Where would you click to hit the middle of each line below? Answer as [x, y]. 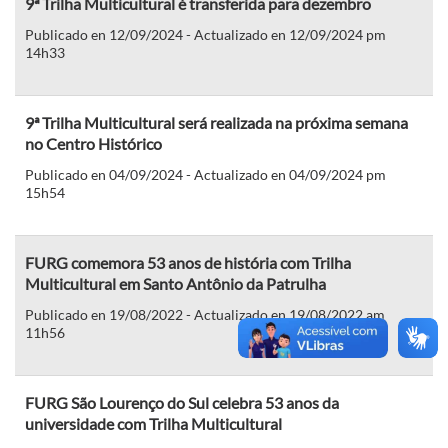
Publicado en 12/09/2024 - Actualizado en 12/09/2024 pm [205, 34]
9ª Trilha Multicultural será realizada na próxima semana [216, 122]
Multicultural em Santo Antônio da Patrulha [175, 283]
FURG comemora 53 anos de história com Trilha [188, 262]
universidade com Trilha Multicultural [153, 423]
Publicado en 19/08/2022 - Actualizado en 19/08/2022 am [205, 314]
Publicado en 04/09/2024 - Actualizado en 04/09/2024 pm [205, 174]
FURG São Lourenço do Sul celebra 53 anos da [182, 402]
